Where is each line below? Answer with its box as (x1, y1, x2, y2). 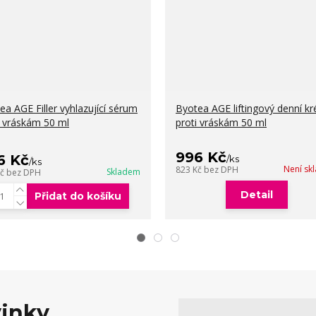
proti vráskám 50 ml (176, 116, 267, 129)
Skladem (107, 166, 140, 178)
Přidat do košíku (34, 190, 121, 202)
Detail (241, 188, 273, 201)
